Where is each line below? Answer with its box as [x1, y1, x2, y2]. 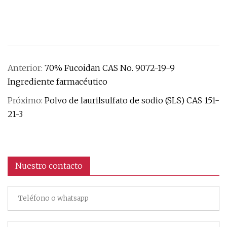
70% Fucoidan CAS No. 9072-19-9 [45, 63, 175, 73]
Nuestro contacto [15, 161, 83, 171]
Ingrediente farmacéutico [8, 77, 107, 87]
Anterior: [8, 63, 45, 73]
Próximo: [8, 95, 45, 105]
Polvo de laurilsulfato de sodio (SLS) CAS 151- [45, 95, 219, 105]
